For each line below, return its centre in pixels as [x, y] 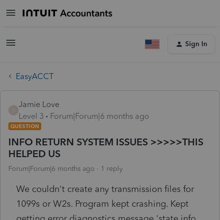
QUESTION [25, 126]
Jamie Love [39, 104]
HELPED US [34, 153]
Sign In [196, 44]
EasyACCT [35, 76]
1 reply [112, 168]
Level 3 [31, 116]
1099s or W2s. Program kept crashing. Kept [102, 204]
